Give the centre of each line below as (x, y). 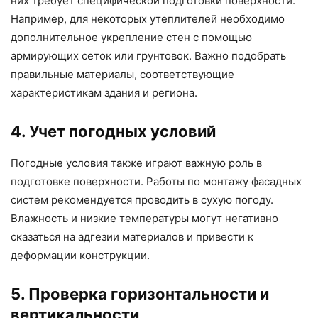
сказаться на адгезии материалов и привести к (132, 236)
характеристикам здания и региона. (104, 92)
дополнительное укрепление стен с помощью (131, 37)
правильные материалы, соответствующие (122, 74)
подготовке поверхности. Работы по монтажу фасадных (156, 181)
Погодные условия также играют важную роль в (136, 163)
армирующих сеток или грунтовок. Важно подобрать (148, 55)
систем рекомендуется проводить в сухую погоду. (142, 199)
